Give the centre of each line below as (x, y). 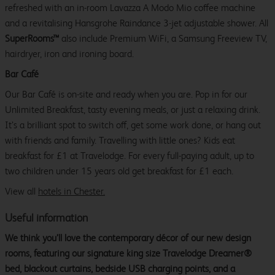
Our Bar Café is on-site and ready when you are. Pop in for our (126, 95)
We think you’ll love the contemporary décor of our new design (128, 238)
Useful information (46, 218)
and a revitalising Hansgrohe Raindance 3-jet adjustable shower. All (137, 23)
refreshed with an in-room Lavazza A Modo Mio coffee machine (130, 8)
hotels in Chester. (72, 192)
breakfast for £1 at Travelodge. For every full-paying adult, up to (130, 156)
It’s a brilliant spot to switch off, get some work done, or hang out (133, 125)
